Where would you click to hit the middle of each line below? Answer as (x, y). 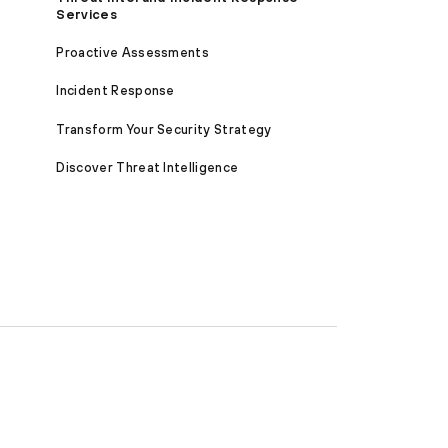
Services (86, 14)
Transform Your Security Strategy (164, 129)
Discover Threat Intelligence (147, 168)
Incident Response (115, 91)
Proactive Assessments (133, 52)
